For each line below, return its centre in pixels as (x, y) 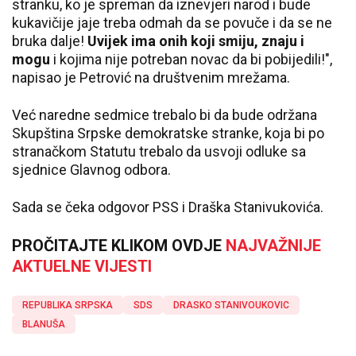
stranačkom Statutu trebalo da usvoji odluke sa (159, 151)
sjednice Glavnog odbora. (91, 170)
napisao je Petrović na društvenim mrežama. (151, 77)
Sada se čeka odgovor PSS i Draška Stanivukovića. (168, 207)
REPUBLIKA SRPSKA (68, 305)
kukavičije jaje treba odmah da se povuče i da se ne (172, 23)
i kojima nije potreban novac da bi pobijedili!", (191, 59)
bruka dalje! (50, 41)
